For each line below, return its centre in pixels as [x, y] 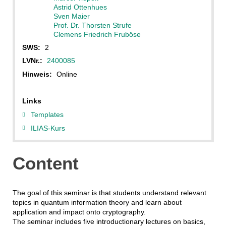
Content [45, 163]
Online [67, 74]
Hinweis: [37, 74]
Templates [47, 115]
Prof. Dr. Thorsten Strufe [92, 25]
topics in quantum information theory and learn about [97, 203]
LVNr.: [32, 61]
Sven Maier [71, 16]
